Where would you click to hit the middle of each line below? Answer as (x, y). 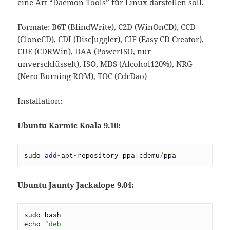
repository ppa (107, 155)
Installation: (40, 101)
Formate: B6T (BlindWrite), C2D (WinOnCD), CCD (107, 27)
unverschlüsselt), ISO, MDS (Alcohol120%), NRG (105, 64)
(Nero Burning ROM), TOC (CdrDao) (82, 76)
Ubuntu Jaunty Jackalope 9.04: (76, 185)
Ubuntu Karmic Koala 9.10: (69, 126)
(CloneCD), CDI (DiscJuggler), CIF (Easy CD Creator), (111, 39)
